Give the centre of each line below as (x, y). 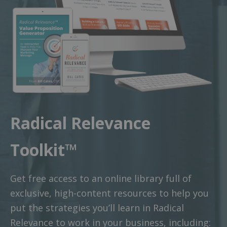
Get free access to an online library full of (101, 179)
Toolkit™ (44, 149)
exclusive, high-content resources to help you (109, 193)
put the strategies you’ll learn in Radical (97, 208)
